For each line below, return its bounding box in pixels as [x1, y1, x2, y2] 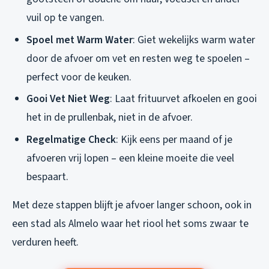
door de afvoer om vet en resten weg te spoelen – [26, 50, 250, 66]
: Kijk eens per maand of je [116, 131, 232, 147]
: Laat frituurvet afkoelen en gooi [110, 91, 257, 107]
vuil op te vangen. [26, 10, 104, 26]
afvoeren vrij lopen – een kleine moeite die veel [26, 150, 234, 166]
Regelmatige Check [26, 131, 116, 147]
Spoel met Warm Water [26, 32, 133, 47]
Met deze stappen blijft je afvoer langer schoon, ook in [12, 197, 252, 213]
